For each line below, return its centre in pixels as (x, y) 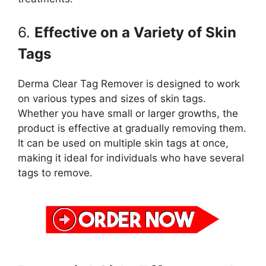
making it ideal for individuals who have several (131, 158)
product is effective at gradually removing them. (132, 128)
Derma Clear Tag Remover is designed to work (129, 83)
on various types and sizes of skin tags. (112, 98)
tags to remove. (55, 172)
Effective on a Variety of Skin (135, 32)
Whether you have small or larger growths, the (128, 113)
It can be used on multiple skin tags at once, (123, 143)
